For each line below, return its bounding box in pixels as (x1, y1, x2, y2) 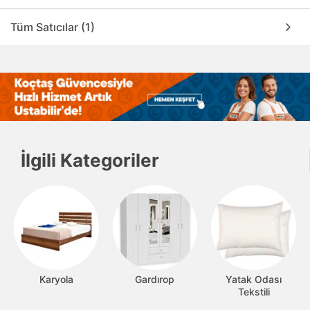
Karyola (39, 273, 73, 286)
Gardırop (135, 273, 175, 286)
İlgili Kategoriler (21, 149, 159, 171)
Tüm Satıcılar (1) (10, 19, 95, 34)
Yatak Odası (226, 273, 282, 286)
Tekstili (237, 286, 270, 298)
